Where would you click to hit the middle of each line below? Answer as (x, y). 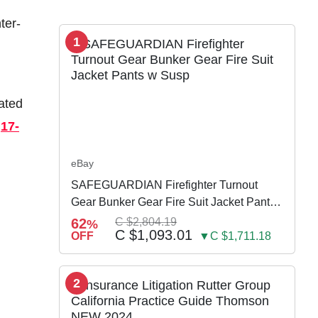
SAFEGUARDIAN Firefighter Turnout (165, 185)
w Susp (90, 219)
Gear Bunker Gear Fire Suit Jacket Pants (174, 202)
